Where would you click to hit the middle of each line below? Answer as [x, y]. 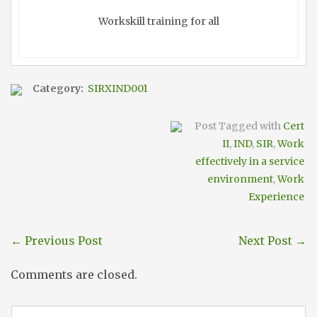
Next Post [267, 240]
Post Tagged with [238, 126]
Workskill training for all [158, 21]
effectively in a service [250, 161]
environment [240, 179]
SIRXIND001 [118, 88]
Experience [276, 196]
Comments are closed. [74, 274]
